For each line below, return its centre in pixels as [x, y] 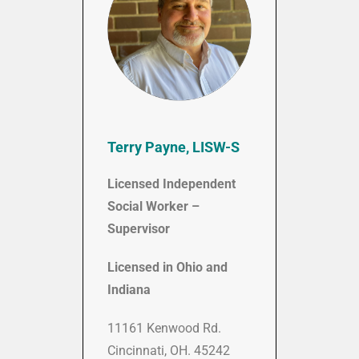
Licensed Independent [171, 184]
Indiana [129, 289]
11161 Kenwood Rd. [164, 328]
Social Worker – [153, 206]
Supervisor [139, 228]
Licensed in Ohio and [167, 267]
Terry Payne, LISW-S [175, 147]
